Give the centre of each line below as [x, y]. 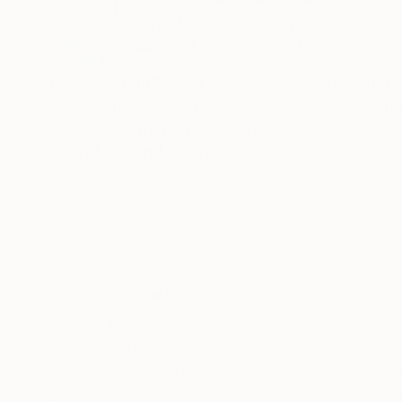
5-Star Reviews [155, 349]
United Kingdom [238, 24]
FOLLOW [367, 46]
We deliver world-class [155, 371]
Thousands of [153, 328]
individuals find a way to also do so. [184, 151]
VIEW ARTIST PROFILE [251, 46]
